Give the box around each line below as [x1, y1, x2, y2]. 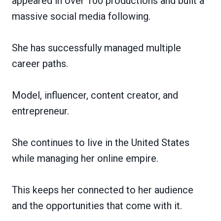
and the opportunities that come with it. [12, 199, 182, 212]
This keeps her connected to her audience [12, 184, 193, 196]
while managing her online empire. [12, 152, 158, 164]
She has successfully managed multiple [12, 41, 181, 54]
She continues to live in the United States [12, 136, 189, 148]
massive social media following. [12, 10, 150, 22]
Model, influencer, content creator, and [12, 89, 178, 101]
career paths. [12, 57, 68, 70]
